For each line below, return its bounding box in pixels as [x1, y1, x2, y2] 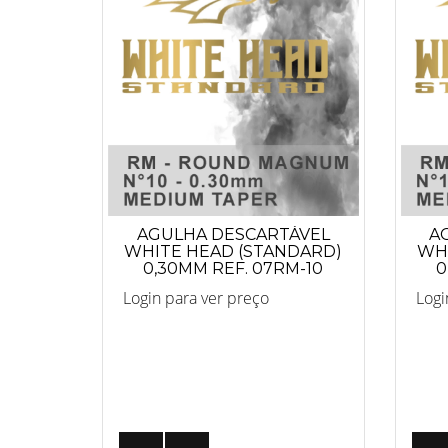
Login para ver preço [123, 286, 269, 309]
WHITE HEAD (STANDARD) [124, 241, 343, 261]
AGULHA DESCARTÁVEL [136, 224, 330, 244]
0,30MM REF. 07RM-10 [143, 258, 324, 278]
